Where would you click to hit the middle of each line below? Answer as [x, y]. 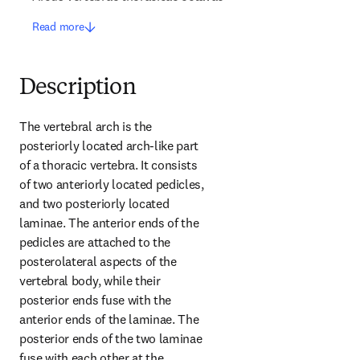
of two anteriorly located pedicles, [112, 184]
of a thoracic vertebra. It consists [108, 165]
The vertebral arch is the [86, 126]
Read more [58, 27]
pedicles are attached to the [95, 242]
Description [78, 88]
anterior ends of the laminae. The [109, 319]
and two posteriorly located [94, 203]
